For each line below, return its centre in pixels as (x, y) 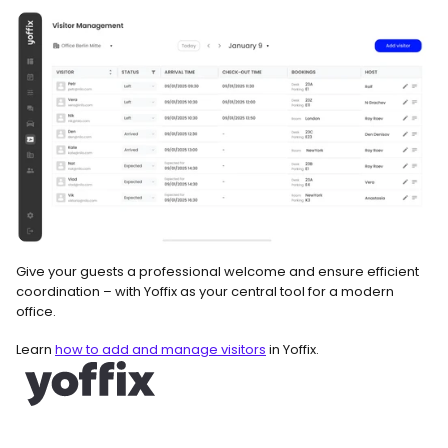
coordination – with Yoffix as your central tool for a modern (205, 291)
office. (36, 311)
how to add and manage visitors (160, 349)
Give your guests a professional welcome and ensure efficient (217, 271)
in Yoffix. (292, 349)
